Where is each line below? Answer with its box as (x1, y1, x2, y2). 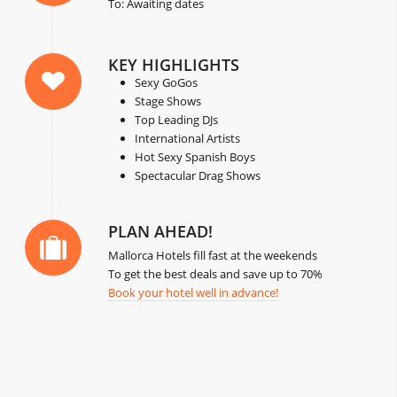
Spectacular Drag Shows (135, 167, 261, 184)
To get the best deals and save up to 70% (108, 266, 323, 283)
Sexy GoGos (135, 74, 198, 91)
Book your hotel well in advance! (108, 284, 279, 301)
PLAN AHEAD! (108, 221, 214, 243)
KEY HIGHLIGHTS (108, 54, 240, 76)
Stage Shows (135, 93, 202, 110)
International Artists (135, 130, 241, 147)
